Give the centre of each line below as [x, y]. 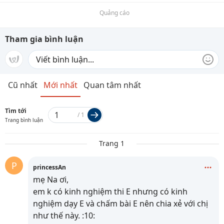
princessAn [49, 167]
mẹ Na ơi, [51, 179]
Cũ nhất [23, 85]
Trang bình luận [24, 120]
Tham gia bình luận [44, 39]
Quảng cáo [114, 13]
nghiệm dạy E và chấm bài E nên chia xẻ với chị [120, 203]
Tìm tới [16, 111]
